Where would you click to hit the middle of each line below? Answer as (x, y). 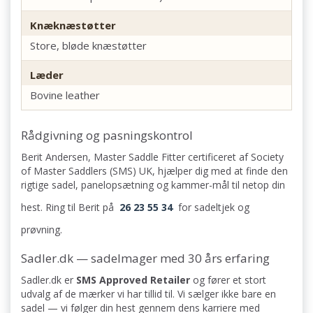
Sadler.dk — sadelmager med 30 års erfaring (145, 259)
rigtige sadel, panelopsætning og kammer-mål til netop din (153, 185)
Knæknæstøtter (73, 26)
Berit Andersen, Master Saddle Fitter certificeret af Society (152, 157)
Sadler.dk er (49, 280)
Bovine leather (65, 95)
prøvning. (42, 230)
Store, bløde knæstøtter (88, 46)
